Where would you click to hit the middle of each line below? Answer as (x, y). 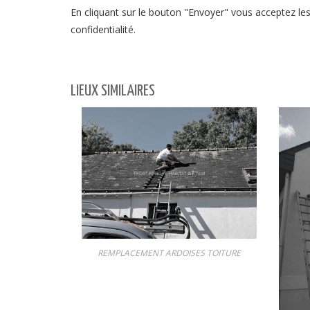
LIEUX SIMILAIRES (113, 91)
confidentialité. (103, 29)
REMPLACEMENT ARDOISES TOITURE (169, 253)
